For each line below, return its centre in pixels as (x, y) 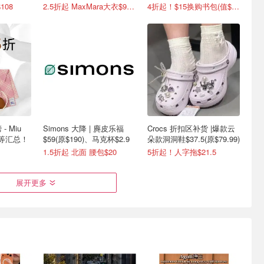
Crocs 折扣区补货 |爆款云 (191, 128)
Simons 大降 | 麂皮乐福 (83, 128)
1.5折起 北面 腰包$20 (80, 152)
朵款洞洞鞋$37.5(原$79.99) (194, 139)
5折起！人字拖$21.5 (182, 152)
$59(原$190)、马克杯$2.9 (86, 139)
